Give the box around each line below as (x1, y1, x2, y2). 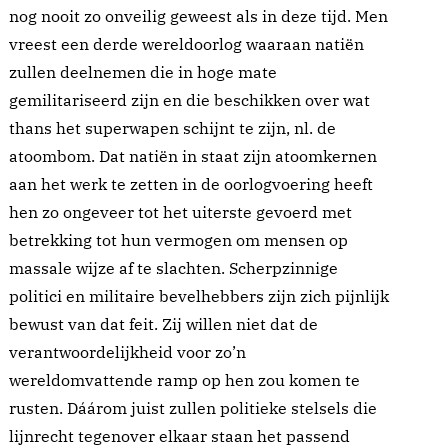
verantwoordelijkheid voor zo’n (9, 342, 246, 363)
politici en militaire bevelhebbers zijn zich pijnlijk (9, 286, 389, 307)
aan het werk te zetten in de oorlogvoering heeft (9, 174, 373, 195)
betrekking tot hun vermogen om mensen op (9, 230, 348, 251)
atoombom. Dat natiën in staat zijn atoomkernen (9, 146, 377, 167)
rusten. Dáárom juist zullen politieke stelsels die (9, 398, 377, 419)
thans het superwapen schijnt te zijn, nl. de (9, 118, 336, 139)
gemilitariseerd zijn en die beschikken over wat (9, 90, 370, 111)
